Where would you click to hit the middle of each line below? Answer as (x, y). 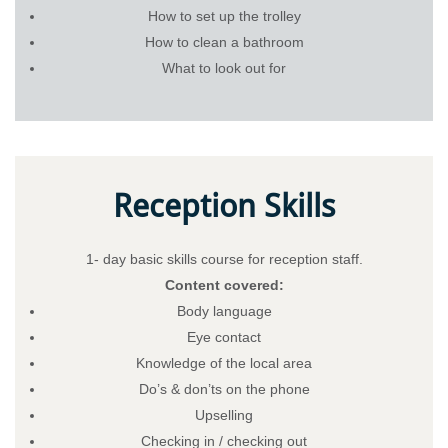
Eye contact (224, 336)
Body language (224, 310)
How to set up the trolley (224, 15)
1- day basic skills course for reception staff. (224, 258)
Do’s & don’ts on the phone (224, 388)
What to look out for (224, 67)
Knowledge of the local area (224, 362)
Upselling (224, 414)
